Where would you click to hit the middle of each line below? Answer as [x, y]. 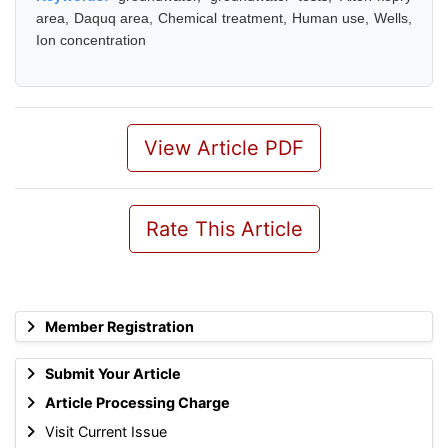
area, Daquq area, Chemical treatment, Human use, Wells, [224, 18]
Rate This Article [224, 229]
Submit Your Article [112, 373]
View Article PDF [224, 148]
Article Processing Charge [137, 402]
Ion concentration [91, 40]
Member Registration [119, 326]
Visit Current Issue [105, 431]
